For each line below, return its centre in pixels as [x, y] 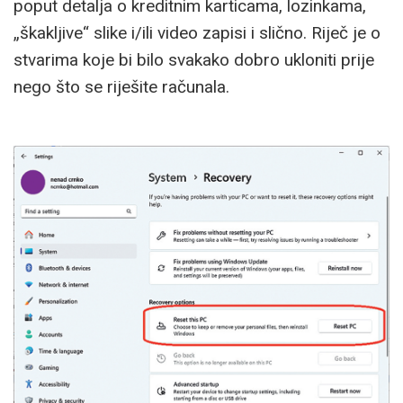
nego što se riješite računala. [121, 86]
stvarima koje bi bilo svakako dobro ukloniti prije [194, 59]
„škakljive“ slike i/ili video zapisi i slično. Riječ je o [197, 32]
